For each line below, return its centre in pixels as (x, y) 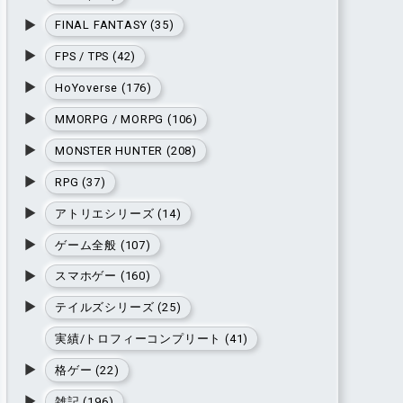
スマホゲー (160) (103, 276)
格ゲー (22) (87, 371)
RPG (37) (80, 182)
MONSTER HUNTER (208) (125, 150)
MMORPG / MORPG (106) (126, 120)
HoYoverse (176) (103, 88)
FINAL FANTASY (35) (114, 25)
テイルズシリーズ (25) (118, 308)
